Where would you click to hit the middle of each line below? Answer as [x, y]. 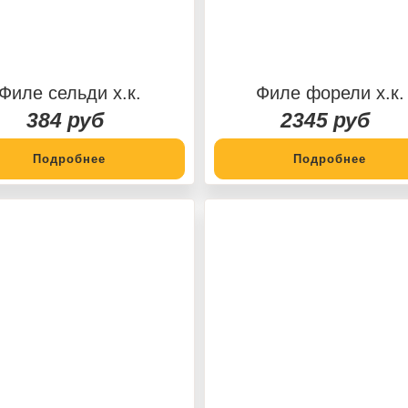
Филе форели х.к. [330, 92]
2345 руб [325, 120]
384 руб [65, 120]
